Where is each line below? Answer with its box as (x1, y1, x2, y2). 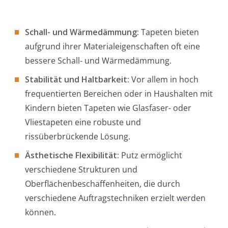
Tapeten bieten (139, 26, 199, 38)
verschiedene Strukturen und (25, 164, 137, 176)
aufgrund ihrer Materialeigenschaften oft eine (25, 41, 200, 52)
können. (25, 207, 56, 218)
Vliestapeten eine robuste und (25, 117, 141, 128)
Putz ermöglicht (119, 150, 182, 161)
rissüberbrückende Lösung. (25, 131, 130, 142)
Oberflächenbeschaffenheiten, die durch (25, 178, 180, 190)
